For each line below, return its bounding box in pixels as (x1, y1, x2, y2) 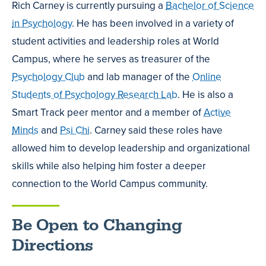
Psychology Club (12, 69, 85, 84)
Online (192, 69, 221, 84)
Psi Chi (60, 122, 90, 138)
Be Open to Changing (12, 215, 182, 236)
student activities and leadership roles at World (12, 33, 219, 49)
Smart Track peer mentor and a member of (12, 104, 204, 120)
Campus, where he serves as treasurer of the (12, 51, 210, 66)
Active (204, 104, 231, 120)
